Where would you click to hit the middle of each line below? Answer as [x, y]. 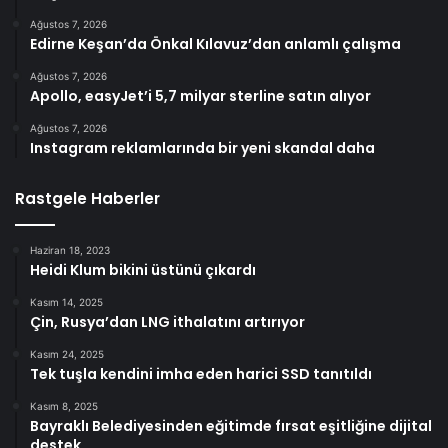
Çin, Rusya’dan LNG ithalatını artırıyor [167, 322]
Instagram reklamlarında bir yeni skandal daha [202, 148]
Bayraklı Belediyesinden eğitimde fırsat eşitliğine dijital [231, 426]
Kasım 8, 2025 [64, 406]
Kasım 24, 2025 [67, 354]
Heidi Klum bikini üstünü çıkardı [143, 270]
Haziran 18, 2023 [70, 250]
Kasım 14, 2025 [66, 302]
